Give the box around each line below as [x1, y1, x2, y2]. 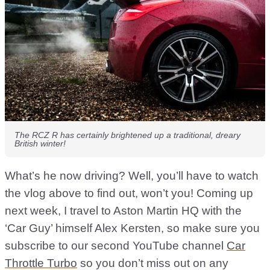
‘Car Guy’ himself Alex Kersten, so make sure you [5, 222, 260, 235]
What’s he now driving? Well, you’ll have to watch [5, 169, 259, 183]
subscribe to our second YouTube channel [5, 239, 227, 253]
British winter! [14, 139, 66, 149]
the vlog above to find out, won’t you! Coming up [5, 187, 253, 200]
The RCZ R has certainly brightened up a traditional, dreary [14, 130, 240, 140]
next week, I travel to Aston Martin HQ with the [5, 204, 242, 218]
